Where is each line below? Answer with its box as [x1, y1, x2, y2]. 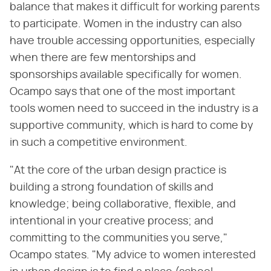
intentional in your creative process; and [10, 215, 214, 227]
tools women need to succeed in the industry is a [10, 103, 258, 114]
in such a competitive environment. [10, 137, 188, 148]
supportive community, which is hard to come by [10, 120, 253, 131]
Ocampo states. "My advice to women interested [10, 249, 256, 261]
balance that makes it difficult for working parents [10, 1, 260, 13]
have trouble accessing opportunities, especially [10, 35, 255, 47]
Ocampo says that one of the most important [10, 86, 235, 97]
